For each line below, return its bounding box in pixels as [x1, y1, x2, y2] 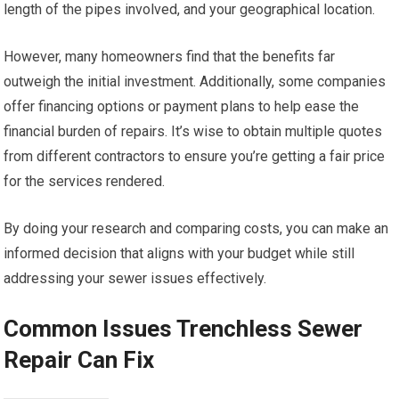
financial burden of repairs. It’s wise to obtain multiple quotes [4, 123, 383, 140]
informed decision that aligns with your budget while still [4, 245, 355, 262]
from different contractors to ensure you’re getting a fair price [4, 148, 386, 165]
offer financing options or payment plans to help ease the [4, 98, 360, 115]
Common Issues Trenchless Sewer [4, 315, 363, 342]
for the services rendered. [4, 173, 166, 190]
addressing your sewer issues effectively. [4, 270, 267, 287]
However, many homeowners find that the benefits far [4, 48, 336, 65]
